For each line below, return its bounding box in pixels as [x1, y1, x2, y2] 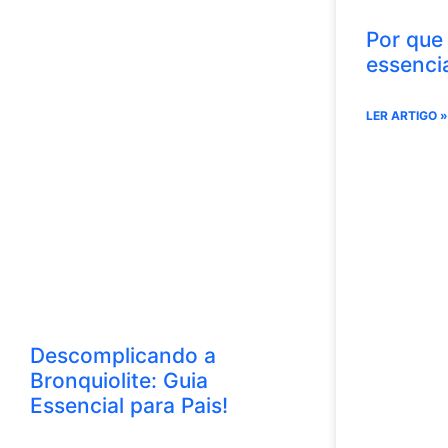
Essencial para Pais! [30, 392, 228, 418]
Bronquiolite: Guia [30, 367, 208, 393]
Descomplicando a [30, 342, 216, 368]
